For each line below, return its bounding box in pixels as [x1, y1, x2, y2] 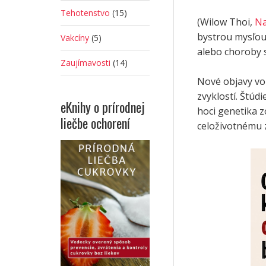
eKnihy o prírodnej [61, 97, 145, 116]
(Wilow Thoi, [197, 15, 255, 29]
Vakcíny [61, 32, 89, 43]
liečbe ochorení [61, 113, 130, 132]
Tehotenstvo [61, 7, 110, 18]
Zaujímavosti [61, 57, 110, 68]
